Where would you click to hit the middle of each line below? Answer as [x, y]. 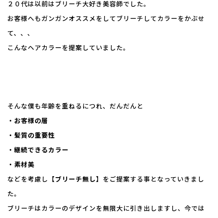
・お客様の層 [28, 120]
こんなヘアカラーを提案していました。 [69, 47]
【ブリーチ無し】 [75, 179]
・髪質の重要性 [31, 135]
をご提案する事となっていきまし [154, 179]
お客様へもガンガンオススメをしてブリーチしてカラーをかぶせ [106, 18]
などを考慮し [28, 179]
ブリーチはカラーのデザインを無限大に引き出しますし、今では [106, 208]
